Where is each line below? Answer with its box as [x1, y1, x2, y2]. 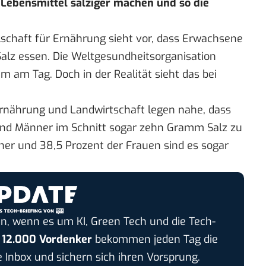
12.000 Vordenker [1, 232, 92, 246]
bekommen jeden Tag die [91, 232, 218, 246]
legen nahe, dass [145, 103, 231, 118]
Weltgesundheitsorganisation [71, 49, 216, 64]
